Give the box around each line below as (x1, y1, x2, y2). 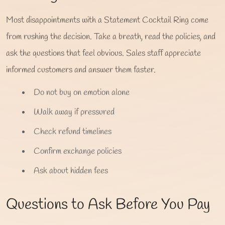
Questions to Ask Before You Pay (6, 194, 210, 215)
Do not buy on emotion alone (34, 86, 130, 98)
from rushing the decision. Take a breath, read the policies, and (6, 31, 215, 43)
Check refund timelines (34, 126, 111, 138)
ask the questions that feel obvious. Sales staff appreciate (6, 47, 201, 59)
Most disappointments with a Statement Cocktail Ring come (6, 14, 208, 26)
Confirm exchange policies (34, 145, 122, 157)
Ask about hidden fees (34, 165, 108, 177)
